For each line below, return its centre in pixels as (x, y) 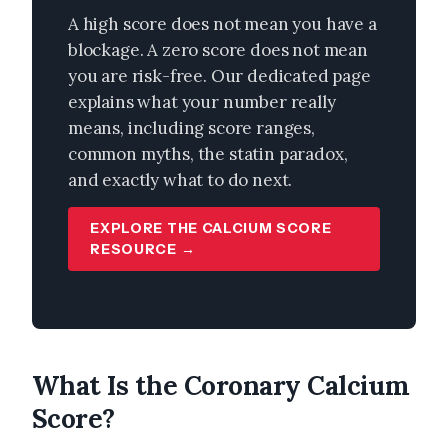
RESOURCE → (143, 249)
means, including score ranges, (191, 128)
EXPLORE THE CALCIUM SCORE (211, 228)
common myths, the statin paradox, (208, 154)
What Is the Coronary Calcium (221, 385)
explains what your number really (202, 102)
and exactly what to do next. (180, 180)
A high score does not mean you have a (222, 24)
